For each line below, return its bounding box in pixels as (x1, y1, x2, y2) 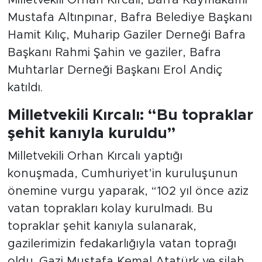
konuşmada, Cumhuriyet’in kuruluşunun (7, 168, 238, 180)
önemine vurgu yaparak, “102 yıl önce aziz (7, 185, 249, 198)
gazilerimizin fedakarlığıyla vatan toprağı (7, 238, 236, 250)
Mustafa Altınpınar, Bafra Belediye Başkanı (7, 11, 252, 23)
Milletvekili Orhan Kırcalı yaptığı (7, 150, 182, 163)
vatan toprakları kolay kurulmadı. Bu (7, 203, 213, 215)
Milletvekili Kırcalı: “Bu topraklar (7, 107, 253, 123)
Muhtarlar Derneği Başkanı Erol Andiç (7, 64, 222, 76)
